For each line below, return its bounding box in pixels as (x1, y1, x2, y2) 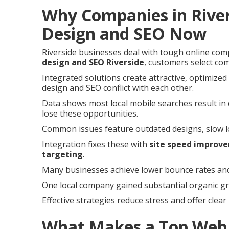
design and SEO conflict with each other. (42, 82, 194, 94)
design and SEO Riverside (42, 56, 144, 68)
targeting (42, 148, 83, 160)
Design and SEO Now (42, 22, 207, 44)
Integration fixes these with (42, 138, 149, 150)
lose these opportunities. (42, 107, 138, 119)
